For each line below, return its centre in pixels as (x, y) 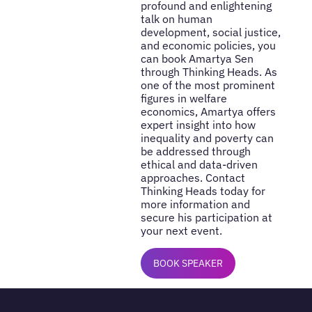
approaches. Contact (193, 178)
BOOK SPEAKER (188, 263)
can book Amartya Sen (197, 59)
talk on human (176, 19)
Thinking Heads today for (203, 191)
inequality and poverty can (207, 138)
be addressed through (195, 151)
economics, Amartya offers (208, 112)
